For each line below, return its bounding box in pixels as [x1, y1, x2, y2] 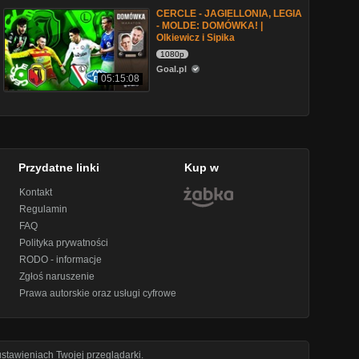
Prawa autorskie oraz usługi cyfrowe [19, 288, 177, 299]
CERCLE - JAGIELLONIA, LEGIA [156, 8, 302, 19]
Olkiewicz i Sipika [156, 32, 235, 43]
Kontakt [19, 187, 53, 198]
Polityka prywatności [19, 237, 109, 248]
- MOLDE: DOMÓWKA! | [156, 20, 263, 31]
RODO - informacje [19, 254, 103, 265]
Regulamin [19, 204, 68, 215]
